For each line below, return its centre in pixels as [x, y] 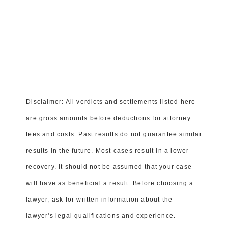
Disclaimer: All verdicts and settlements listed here [111, 102]
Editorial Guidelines [40, 83]
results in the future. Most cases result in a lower [108, 151]
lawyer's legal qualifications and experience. [101, 216]
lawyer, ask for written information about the [99, 200]
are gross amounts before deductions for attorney [108, 118]
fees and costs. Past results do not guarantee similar [114, 135]
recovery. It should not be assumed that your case [109, 167]
